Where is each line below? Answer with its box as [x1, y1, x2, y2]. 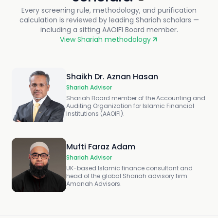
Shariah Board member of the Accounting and [66, 93, 205, 102]
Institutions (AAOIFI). [66, 109, 125, 118]
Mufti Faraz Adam [66, 141, 135, 152]
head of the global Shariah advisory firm [66, 171, 187, 180]
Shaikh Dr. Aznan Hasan [66, 71, 158, 82]
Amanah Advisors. [66, 179, 122, 188]
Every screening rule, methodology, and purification [21, 5, 197, 15]
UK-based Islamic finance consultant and [66, 163, 193, 172]
